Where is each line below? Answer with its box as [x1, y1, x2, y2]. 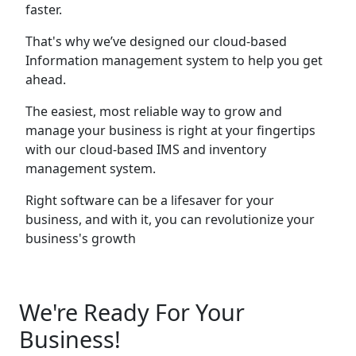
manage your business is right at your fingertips [25, 122, 315, 139]
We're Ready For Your [19, 296, 245, 327]
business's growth [25, 230, 136, 247]
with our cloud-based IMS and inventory [25, 141, 266, 158]
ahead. [25, 71, 66, 88]
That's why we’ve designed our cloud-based [25, 33, 287, 50]
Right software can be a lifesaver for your [25, 192, 274, 209]
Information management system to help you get [25, 52, 323, 69]
